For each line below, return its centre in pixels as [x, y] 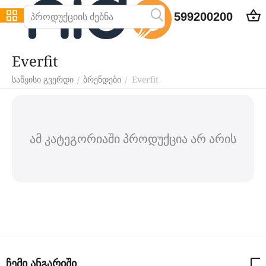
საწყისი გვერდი [43, 80]
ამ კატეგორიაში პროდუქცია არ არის [133, 139]
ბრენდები [102, 80]
